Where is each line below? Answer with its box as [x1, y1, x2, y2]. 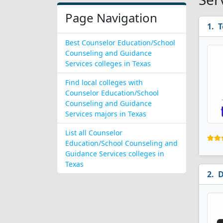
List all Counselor [65, 128, 122, 137]
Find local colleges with [65, 78, 143, 87]
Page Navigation [65, 9, 157, 26]
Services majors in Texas [65, 109, 146, 118]
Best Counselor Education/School [65, 38, 175, 47]
